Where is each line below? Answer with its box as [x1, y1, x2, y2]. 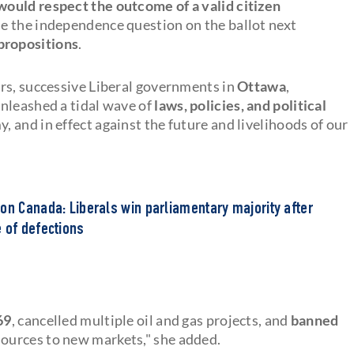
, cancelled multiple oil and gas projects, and [11, 311, 288, 329]
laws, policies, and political [154, 96, 327, 114]
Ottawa [237, 77, 286, 95]
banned [288, 311, 339, 329]
